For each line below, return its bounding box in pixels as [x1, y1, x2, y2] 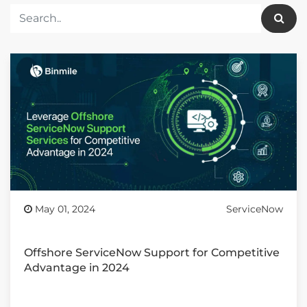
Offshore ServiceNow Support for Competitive [24, 246, 280, 259]
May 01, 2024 [32, 203, 95, 215]
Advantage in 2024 [24, 261, 130, 274]
